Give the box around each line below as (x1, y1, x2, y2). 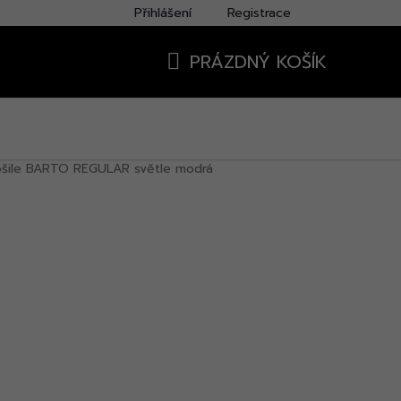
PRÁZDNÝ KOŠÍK (190, 48, 327, 75)
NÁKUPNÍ (166, 69, 240, 97)
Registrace (227, 4, 291, 22)
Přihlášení (134, 4, 192, 22)
